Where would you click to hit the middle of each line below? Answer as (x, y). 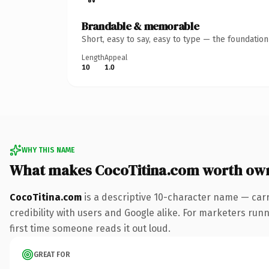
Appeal (116, 57)
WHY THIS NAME (48, 150)
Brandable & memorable (141, 26)
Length (93, 57)
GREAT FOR (52, 254)
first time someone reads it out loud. (90, 228)
